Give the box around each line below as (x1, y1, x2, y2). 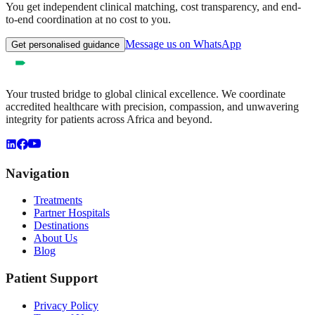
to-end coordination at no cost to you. (6, 13, 171, 25)
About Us (34, 232, 77, 245)
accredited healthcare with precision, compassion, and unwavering (6, 100, 299, 112)
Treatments (34, 194, 82, 207)
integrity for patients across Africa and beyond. (6, 112, 212, 125)
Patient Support (6, 271, 98, 286)
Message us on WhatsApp (125, 37, 241, 50)
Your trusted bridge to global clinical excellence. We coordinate (6, 87, 285, 100)
